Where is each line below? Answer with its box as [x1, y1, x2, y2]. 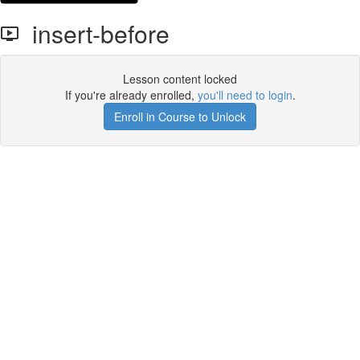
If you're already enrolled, [64, 87, 198, 103]
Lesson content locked [123, 71, 237, 87]
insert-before [19, 16, 170, 51]
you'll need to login [197, 87, 292, 103]
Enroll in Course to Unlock [114, 108, 246, 125]
